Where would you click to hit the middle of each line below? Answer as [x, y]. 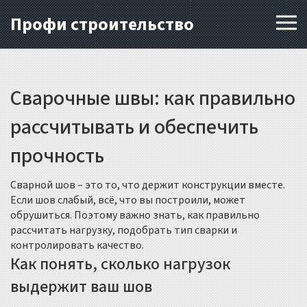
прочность [57, 156]
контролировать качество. [77, 245]
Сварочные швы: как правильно [153, 98]
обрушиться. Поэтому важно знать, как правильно [135, 215]
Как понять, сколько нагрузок [120, 264]
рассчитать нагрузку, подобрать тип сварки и [124, 230]
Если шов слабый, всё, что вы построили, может [128, 200]
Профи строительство [102, 24]
